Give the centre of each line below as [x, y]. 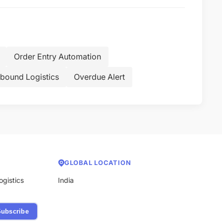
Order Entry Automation [57, 56]
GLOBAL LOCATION [98, 163]
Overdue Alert [99, 77]
